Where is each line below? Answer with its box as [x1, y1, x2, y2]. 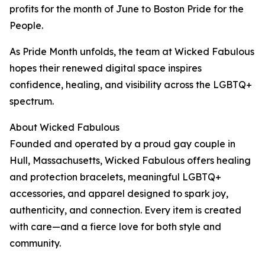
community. [9, 237, 61, 249]
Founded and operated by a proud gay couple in [9, 138, 235, 150]
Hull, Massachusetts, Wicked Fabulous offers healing [9, 154, 251, 166]
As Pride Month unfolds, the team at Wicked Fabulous [9, 46, 254, 57]
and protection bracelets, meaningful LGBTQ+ [9, 171, 221, 183]
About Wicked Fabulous [9, 121, 119, 133]
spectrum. [9, 95, 54, 107]
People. [9, 20, 43, 31]
